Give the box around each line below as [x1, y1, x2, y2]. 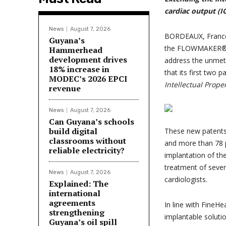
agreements [49, 197, 95, 208]
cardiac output [164, 6, 217, 16]
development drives [49, 54, 127, 65]
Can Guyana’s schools [49, 116, 134, 127]
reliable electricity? [49, 145, 125, 156]
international [49, 188, 100, 199]
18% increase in [49, 64, 109, 75]
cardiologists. [164, 175, 207, 184]
